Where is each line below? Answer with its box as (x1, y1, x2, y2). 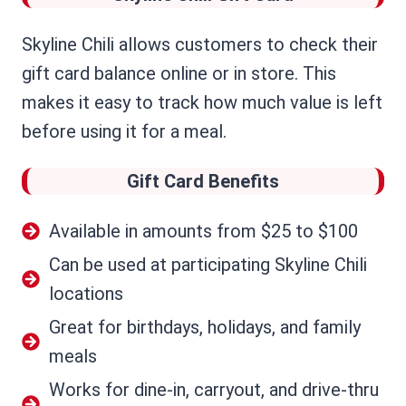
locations (49, 283, 123, 305)
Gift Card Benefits (127, 170, 279, 193)
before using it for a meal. (22, 121, 227, 143)
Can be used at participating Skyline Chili (49, 254, 367, 276)
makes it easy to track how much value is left (22, 92, 382, 114)
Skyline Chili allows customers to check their (22, 34, 378, 56)
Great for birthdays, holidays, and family (49, 316, 361, 339)
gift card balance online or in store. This (22, 63, 336, 85)
